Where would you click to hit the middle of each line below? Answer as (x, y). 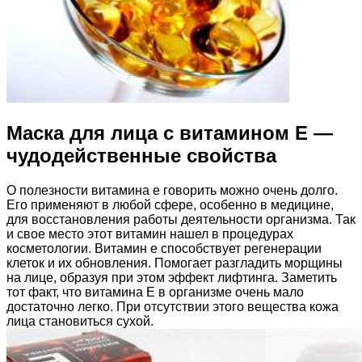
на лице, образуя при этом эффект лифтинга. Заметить (172, 278)
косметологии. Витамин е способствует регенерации (164, 249)
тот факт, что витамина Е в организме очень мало (155, 293)
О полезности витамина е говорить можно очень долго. (172, 191)
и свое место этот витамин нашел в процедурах (150, 234)
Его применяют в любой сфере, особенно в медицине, (170, 205)
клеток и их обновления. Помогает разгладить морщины (175, 263)
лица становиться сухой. (80, 322)
